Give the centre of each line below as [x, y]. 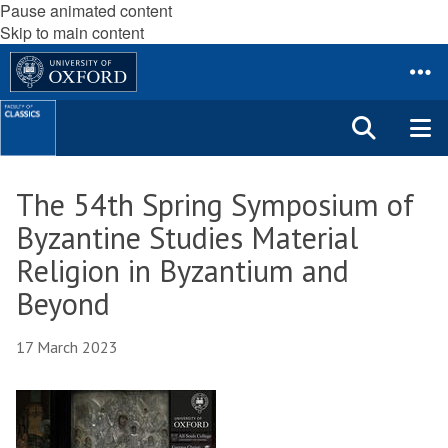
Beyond [63, 303]
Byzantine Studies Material [187, 237]
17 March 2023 [67, 347]
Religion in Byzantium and [182, 270]
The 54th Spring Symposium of [215, 204]
